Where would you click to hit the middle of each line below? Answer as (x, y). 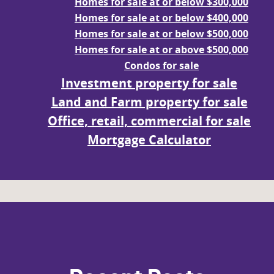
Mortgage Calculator (149, 139)
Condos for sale (161, 65)
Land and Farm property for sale (149, 102)
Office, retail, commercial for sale (149, 120)
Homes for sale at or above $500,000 (161, 49)
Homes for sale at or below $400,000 (161, 17)
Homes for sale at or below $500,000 (161, 33)
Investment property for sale (149, 83)
